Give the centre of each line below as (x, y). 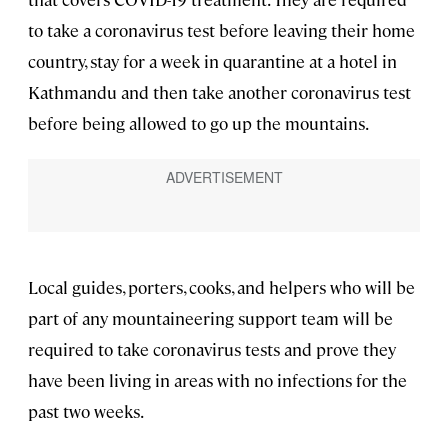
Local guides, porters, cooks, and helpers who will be (221, 287)
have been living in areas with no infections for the (217, 380)
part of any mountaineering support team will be (210, 318)
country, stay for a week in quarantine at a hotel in (212, 61)
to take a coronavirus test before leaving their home (221, 30)
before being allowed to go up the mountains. (198, 123)
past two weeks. (86, 411)
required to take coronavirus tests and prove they (212, 349)
